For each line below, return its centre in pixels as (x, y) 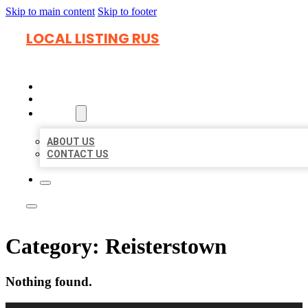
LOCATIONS (70, 99)
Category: (55, 246)
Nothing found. (49, 281)
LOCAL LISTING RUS (93, 38)
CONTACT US (78, 154)
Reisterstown (166, 246)
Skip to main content (50, 11)
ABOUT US (71, 142)
